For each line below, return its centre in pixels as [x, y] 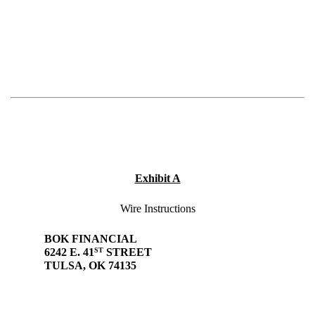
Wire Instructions [157, 209]
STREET [128, 252]
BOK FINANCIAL [74, 239]
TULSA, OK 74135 [73, 266]
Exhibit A [157, 179]
